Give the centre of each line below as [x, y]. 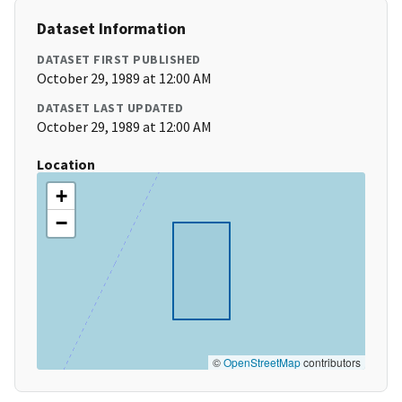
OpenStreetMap [262, 363]
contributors [331, 363]
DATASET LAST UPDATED [110, 108]
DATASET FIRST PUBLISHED [119, 60]
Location [66, 165]
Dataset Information [111, 29]
